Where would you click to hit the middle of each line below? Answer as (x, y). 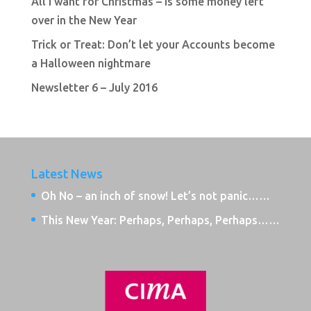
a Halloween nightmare (91, 63)
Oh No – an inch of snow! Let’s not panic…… (155, 196)
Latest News (67, 174)
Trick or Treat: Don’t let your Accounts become (153, 44)
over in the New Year (84, 20)
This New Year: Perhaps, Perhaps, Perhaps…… (160, 220)
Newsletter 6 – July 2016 (94, 87)
